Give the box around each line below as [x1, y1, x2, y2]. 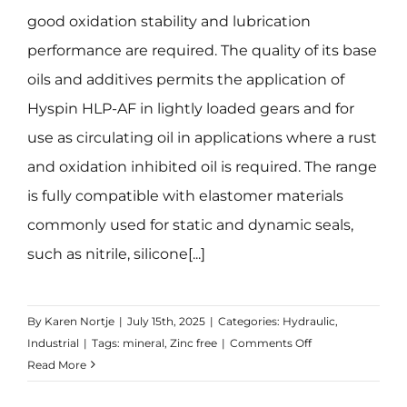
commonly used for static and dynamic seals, [26, 215, 353, 233]
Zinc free [169, 335, 217, 350]
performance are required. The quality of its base [26, 41, 377, 59]
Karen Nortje [44, 313, 114, 328]
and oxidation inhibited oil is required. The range [26, 157, 377, 175]
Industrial [26, 335, 79, 350]
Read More [26, 357, 86, 372]
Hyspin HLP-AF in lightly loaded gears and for [26, 99, 354, 117]
